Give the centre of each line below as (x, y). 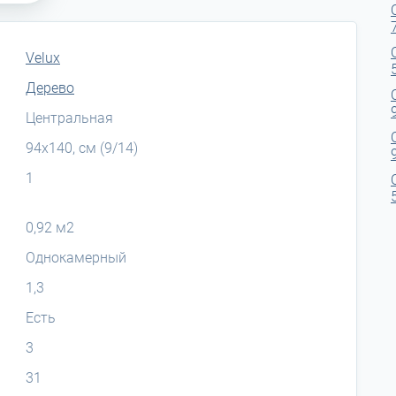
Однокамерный (76, 257)
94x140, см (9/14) (82, 148)
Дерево (50, 88)
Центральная (69, 118)
